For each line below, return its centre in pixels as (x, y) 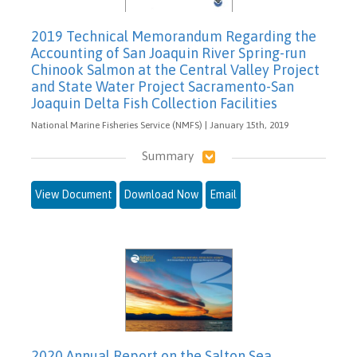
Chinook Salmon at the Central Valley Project (175, 70)
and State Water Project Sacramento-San (163, 87)
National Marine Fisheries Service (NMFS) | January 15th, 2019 (160, 126)
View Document (74, 195)
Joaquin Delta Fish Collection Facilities (154, 104)
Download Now (161, 195)
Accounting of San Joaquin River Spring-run (169, 53)
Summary (167, 156)
